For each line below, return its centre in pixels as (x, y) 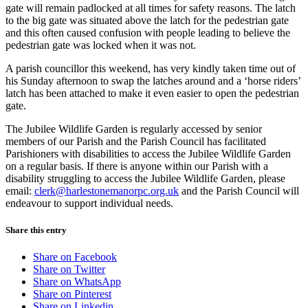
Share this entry (36, 230)
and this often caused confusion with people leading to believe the (148, 32)
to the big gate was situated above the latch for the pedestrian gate (147, 20)
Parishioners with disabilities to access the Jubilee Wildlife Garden (148, 153)
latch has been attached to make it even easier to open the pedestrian (152, 93)
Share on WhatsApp (77, 281)
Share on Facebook (75, 256)
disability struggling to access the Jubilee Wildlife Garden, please (145, 178)
